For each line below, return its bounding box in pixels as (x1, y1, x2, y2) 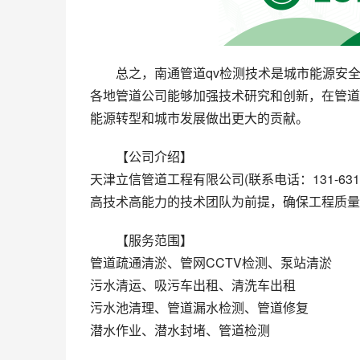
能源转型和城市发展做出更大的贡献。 (90, 108, 309, 127)
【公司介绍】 (116, 147, 193, 166)
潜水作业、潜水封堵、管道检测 (90, 321, 270, 339)
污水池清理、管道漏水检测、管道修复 (90, 298, 309, 317)
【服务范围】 (116, 231, 193, 249)
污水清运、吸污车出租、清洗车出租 (90, 276, 296, 294)
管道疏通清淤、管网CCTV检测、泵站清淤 (90, 253, 332, 272)
